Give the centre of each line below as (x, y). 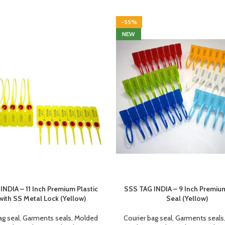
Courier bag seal (148, 218)
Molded (86, 218)
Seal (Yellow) (187, 198)
